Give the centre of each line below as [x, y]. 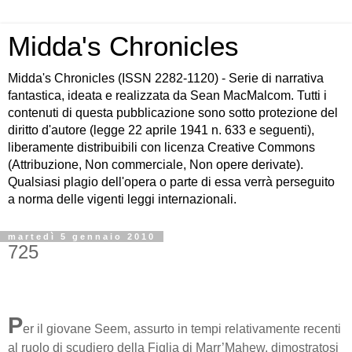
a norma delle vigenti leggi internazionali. [122, 199]
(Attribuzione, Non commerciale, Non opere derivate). [156, 165]
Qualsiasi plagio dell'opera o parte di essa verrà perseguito [171, 182]
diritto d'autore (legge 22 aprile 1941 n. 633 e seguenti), [161, 130]
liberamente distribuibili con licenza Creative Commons [161, 147]
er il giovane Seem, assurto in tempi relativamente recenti [182, 328]
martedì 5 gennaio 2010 [82, 236]
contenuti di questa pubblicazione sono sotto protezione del [173, 113]
